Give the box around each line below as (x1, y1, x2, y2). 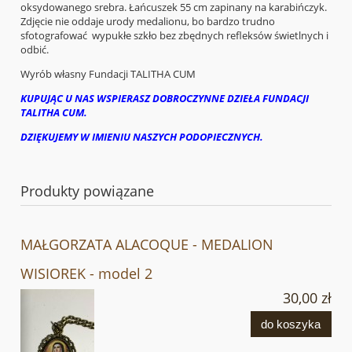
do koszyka (261, 317, 321, 331)
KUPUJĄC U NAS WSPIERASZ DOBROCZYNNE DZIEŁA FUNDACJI (20, 90, 309, 105)
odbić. (20, 42, 49, 57)
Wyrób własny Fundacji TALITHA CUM (20, 66, 196, 81)
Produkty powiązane (20, 181, 154, 200)
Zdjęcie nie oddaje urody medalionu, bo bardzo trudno (20, 13, 275, 28)
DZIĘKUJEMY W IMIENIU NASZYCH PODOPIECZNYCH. (20, 129, 263, 144)
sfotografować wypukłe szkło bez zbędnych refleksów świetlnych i (20, 27, 328, 42)
